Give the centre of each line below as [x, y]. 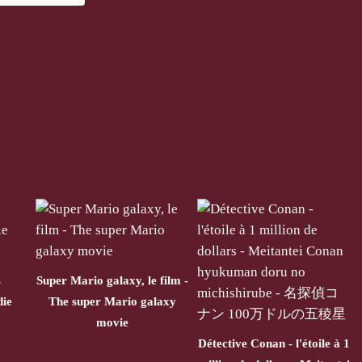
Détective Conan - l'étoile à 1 [274, 343]
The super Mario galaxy [112, 301]
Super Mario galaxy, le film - [112, 280]
